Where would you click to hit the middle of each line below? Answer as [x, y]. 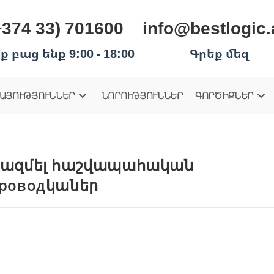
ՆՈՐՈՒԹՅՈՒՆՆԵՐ [142, 95]
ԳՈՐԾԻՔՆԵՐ [224, 95]
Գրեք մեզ [219, 54]
